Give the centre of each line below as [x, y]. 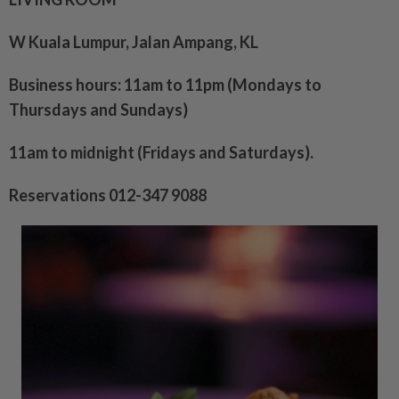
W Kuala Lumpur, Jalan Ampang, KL [134, 42]
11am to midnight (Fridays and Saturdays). [161, 153]
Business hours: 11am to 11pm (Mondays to [165, 85]
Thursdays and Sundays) [98, 110]
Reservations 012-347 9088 [108, 195]
